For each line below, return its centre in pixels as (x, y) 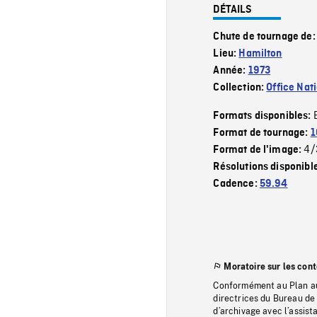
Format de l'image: (259, 150)
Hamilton (260, 53)
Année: (231, 70)
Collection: (240, 87)
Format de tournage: (262, 133)
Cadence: (236, 184)
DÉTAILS (233, 10)
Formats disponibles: (263, 116)
